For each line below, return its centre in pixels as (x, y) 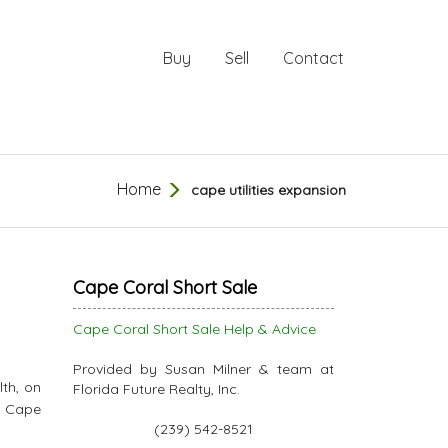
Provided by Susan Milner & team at (203, 369)
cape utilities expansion (268, 190)
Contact (313, 58)
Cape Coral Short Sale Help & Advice (194, 329)
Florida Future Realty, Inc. (156, 389)
